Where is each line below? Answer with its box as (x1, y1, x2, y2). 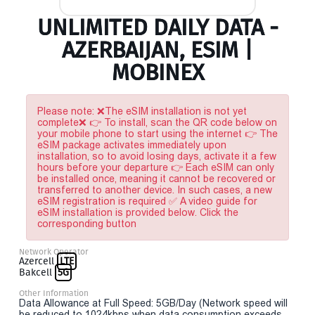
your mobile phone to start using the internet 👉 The (37, 128, 278, 139)
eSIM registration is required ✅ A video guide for (37, 195, 257, 207)
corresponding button (37, 218, 136, 229)
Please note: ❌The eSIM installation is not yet (37, 105, 247, 117)
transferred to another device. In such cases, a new (37, 184, 272, 195)
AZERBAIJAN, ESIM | (62, 37, 253, 63)
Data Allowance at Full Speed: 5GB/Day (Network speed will (19, 297, 288, 309)
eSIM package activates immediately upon (37, 139, 226, 150)
